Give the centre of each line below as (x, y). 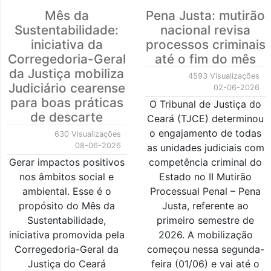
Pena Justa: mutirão (206, 16)
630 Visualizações (88, 134)
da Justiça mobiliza (67, 74)
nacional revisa (206, 30)
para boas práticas (67, 103)
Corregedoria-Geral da (67, 250)
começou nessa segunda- (205, 250)
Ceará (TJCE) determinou (206, 119)
